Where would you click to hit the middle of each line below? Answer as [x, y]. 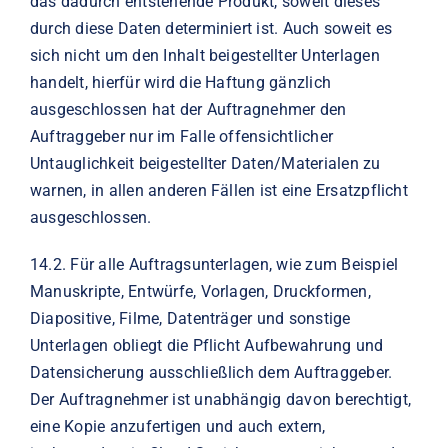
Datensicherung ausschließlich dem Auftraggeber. [211, 372]
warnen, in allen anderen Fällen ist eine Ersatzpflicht [218, 190]
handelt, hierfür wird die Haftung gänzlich [180, 82]
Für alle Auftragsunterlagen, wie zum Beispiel [234, 264]
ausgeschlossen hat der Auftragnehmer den [188, 109]
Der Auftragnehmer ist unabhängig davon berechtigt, [220, 399]
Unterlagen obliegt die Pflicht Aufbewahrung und [206, 345]
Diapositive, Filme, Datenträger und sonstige [190, 318]
